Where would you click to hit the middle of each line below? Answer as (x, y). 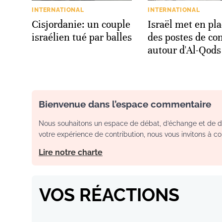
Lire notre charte (71, 152)
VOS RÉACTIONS (109, 194)
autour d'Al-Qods (184, 50)
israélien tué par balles (82, 37)
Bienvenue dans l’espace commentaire (125, 104)
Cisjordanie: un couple (81, 24)
